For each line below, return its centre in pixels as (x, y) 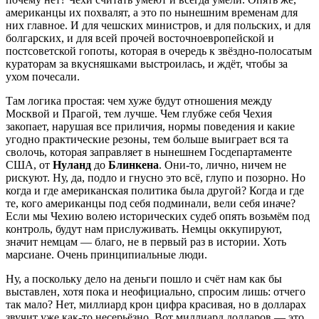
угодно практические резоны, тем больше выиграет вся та (147, 139)
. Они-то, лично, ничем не (223, 164)
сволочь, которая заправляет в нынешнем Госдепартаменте (149, 152)
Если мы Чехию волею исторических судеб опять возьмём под (158, 216)
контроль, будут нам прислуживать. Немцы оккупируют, (144, 229)
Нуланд (72, 164)
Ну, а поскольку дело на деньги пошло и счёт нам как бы (144, 278)
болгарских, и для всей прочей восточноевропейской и (140, 38)
